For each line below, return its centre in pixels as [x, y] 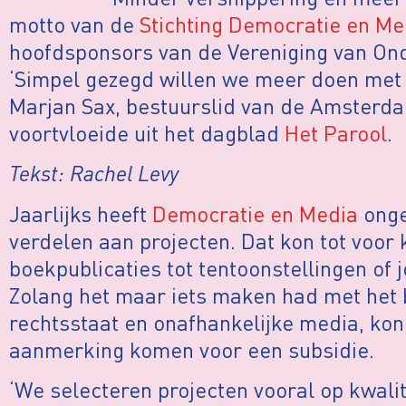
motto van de [74, 24]
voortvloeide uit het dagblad [147, 133]
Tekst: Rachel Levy [94, 173]
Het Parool [336, 133]
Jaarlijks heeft [81, 213]
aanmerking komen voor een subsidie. [192, 349]
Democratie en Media [255, 213]
